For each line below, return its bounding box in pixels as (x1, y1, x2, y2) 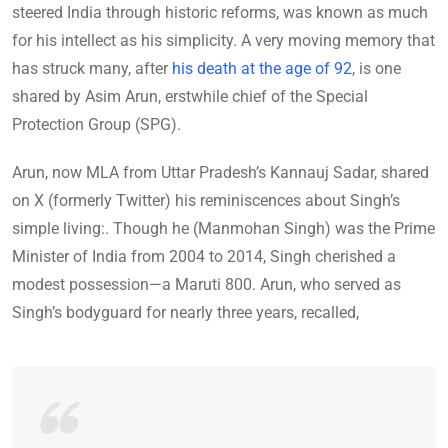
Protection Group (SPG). (12, 115, 181, 135)
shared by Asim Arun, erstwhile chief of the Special (12, 87, 368, 107)
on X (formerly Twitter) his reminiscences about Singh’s (12, 191, 400, 211)
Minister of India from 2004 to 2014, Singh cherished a (12, 247, 396, 267)
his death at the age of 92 (172, 59, 352, 79)
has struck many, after (12, 59, 172, 79)
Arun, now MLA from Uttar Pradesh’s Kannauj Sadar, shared (12, 163, 429, 183)
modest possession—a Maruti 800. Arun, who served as (12, 275, 401, 295)
